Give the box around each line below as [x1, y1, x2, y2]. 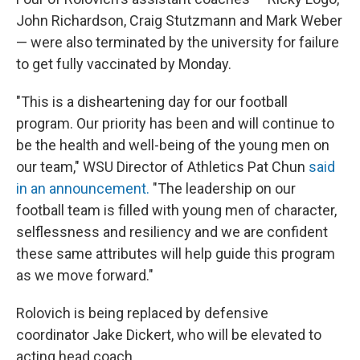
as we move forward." [16, 267, 153, 284]
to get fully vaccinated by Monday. [16, 55, 231, 72]
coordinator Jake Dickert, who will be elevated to [16, 326, 321, 343]
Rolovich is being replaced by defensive [16, 305, 268, 321]
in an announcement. [16, 180, 149, 197]
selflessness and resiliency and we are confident [16, 223, 328, 240]
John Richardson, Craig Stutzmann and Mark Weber [16, 12, 342, 29]
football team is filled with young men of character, [16, 202, 337, 219]
